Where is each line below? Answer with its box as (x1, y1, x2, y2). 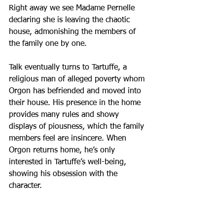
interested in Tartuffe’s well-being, (9, 158, 129, 166)
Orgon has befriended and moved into (9, 87, 144, 95)
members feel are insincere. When (9, 134, 129, 143)
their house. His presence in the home (9, 99, 143, 107)
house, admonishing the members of (9, 28, 138, 36)
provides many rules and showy (9, 110, 121, 119)
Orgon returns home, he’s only (9, 146, 117, 154)
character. (9, 182, 42, 190)
